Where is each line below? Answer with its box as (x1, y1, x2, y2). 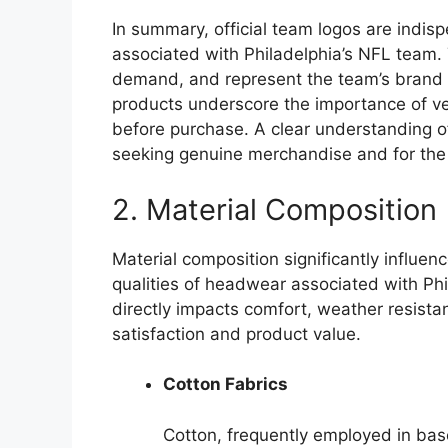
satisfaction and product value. (112, 323, 361, 344)
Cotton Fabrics (163, 374, 288, 395)
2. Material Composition (112, 191, 437, 227)
